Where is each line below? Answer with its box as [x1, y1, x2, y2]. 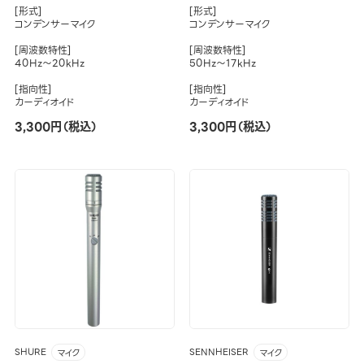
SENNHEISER [188, 345, 249, 360]
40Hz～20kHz [14, 54, 84, 71]
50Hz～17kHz [188, 54, 256, 71]
